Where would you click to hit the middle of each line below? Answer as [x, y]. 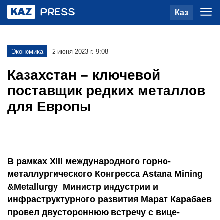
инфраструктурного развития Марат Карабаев [110, 199]
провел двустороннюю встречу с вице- [94, 212]
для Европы [49, 106]
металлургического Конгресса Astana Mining [105, 174]
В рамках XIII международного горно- [89, 161]
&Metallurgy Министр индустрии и [83, 187]
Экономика [27, 51]
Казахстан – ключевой [84, 75]
